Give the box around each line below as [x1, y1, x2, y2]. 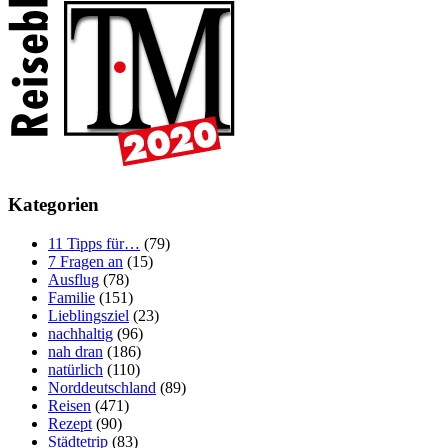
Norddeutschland [48, 378, 156, 396]
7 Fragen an [48, 252, 123, 270]
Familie [48, 288, 95, 306]
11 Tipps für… [48, 234, 140, 252]
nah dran [48, 342, 103, 360]
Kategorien [8, 193, 99, 215]
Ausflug [48, 270, 99, 288]
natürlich [48, 360, 103, 378]
